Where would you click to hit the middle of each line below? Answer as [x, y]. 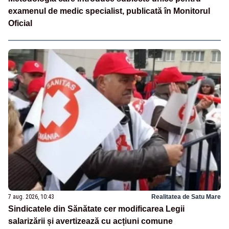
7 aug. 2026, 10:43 [31, 197]
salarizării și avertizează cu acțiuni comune [90, 221]
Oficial [20, 24]
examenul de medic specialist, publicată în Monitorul [109, 11]
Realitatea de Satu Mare [186, 197]
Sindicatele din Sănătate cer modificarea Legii [96, 209]
